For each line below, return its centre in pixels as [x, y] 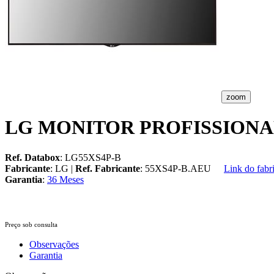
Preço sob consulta [31, 224]
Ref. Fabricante [108, 168]
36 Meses [65, 179]
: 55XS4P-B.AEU [180, 168]
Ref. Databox [32, 157]
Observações [54, 244]
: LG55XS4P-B [91, 157]
